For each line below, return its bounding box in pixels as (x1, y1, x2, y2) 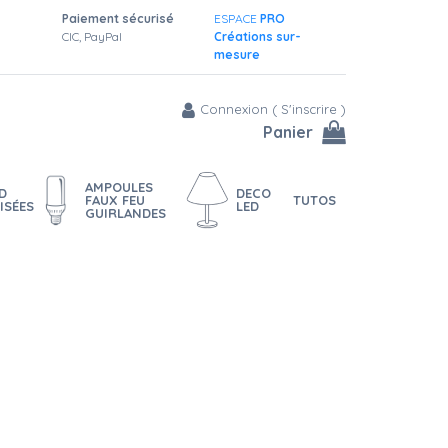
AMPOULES (84, 178, 153, 195)
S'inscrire (281, 101, 337, 117)
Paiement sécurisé (61, 11, 174, 26)
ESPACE (213, 11, 260, 26)
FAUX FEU (84, 191, 145, 208)
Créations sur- (213, 29, 301, 44)
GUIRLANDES (84, 204, 166, 221)
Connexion (200, 101, 268, 117)
